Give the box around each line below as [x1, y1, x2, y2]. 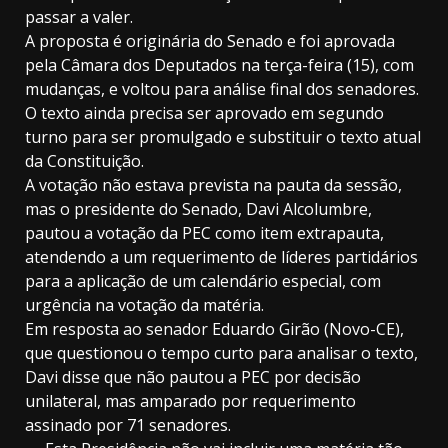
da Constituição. [25, 150, 148, 173]
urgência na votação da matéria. [25, 294, 264, 317]
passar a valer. [25, 6, 133, 29]
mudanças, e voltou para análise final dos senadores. [25, 78, 419, 101]
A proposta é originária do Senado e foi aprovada [25, 30, 395, 53]
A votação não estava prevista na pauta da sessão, [25, 174, 402, 197]
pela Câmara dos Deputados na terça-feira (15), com [25, 54, 414, 77]
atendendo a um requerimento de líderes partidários [25, 246, 418, 269]
